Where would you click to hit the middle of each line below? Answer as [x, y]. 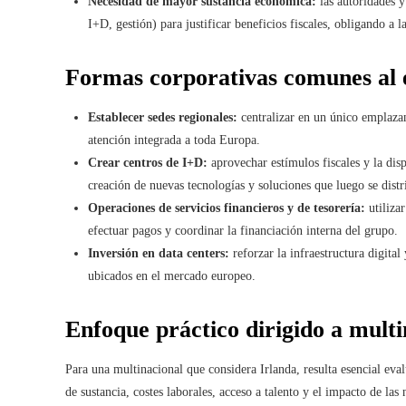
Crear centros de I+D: [148, 163]
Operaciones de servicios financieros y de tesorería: [227, 208]
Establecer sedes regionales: [163, 117]
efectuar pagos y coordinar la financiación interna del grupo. [243, 231]
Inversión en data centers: [159, 253]
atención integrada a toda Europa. [174, 140]
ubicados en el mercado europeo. [172, 276]
